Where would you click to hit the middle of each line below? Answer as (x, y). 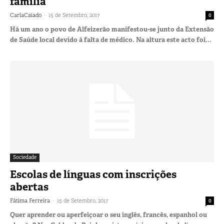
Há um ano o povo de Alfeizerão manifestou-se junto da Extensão (112, 29)
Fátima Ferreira (30, 200)
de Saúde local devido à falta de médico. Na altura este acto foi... (111, 40)
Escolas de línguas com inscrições (93, 174)
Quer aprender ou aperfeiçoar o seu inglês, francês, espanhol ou (108, 214)
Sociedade (25, 157)
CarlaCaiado (26, 15)
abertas (29, 187)
